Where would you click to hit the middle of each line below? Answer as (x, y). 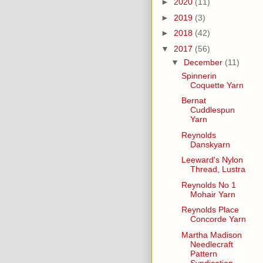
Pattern (203, 253)
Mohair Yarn (213, 194)
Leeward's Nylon (212, 160)
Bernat (193, 101)
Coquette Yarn (217, 85)
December (204, 62)
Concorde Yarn (218, 219)
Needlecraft (211, 244)
